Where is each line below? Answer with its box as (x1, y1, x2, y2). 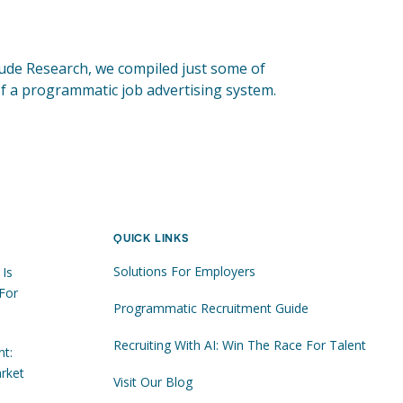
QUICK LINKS (113, 230, 189, 245)
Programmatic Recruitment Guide (113, 299, 309, 317)
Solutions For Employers (113, 262, 256, 280)
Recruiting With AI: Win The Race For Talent (113, 336, 367, 354)
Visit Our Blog (113, 372, 193, 390)
